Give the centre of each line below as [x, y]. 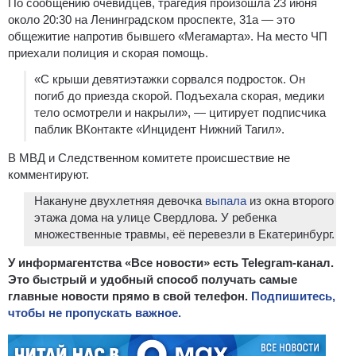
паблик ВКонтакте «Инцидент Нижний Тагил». [159, 129]
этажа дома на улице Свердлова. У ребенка [155, 217]
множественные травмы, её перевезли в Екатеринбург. [184, 234]
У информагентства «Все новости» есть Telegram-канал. [171, 262]
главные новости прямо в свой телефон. [130, 296]
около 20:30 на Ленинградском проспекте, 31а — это [151, 19]
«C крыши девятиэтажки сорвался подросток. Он [170, 79]
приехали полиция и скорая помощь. [108, 52]
